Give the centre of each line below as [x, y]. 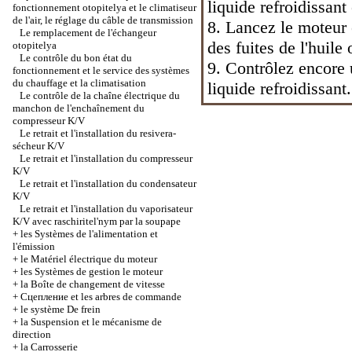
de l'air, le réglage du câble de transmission [103, 20]
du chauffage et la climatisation [79, 83]
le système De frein [60, 309]
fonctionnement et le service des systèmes [101, 70]
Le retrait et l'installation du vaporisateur [106, 209]
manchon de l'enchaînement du [79, 108]
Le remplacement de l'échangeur [88, 33]
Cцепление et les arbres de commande [101, 297]
